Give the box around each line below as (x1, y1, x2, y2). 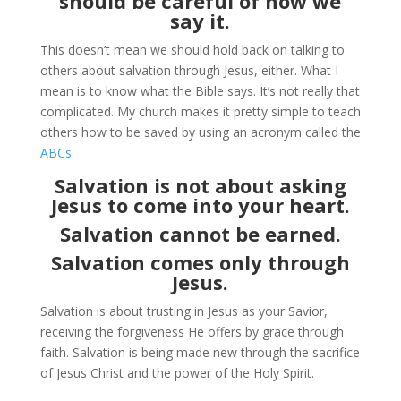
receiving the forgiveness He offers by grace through (39, 323, 344, 340)
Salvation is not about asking (54, 172, 346, 199)
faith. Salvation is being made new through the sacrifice (39, 344, 360, 361)
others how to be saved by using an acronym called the (39, 124, 361, 141)
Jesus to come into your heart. (50, 192, 350, 218)
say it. (170, 7, 231, 34)
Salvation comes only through (50, 249, 350, 276)
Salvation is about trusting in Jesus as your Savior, (39, 303, 328, 320)
